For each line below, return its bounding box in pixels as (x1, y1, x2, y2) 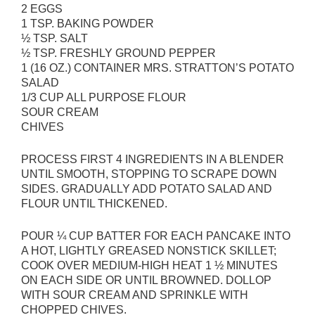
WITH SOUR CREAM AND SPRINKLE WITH (21, 288, 248, 301)
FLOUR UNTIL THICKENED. (21, 197, 167, 210)
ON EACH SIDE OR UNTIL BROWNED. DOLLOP (21, 274, 271, 286)
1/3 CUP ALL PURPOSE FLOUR (21, 91, 186, 103)
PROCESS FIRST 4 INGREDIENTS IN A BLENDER (21, 153, 284, 165)
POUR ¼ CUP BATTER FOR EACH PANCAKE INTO (21, 229, 290, 242)
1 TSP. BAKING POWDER (21, 17, 154, 30)
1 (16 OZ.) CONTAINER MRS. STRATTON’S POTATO (21, 61, 294, 74)
